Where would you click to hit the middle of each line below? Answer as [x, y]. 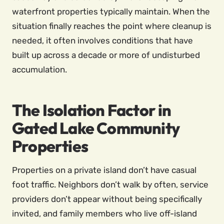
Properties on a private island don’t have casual [104, 170]
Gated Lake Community [96, 128]
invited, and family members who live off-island [104, 213]
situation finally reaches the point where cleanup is [112, 26]
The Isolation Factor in [92, 110]
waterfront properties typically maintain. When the [111, 11]
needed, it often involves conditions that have [102, 40]
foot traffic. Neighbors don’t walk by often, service [110, 184]
